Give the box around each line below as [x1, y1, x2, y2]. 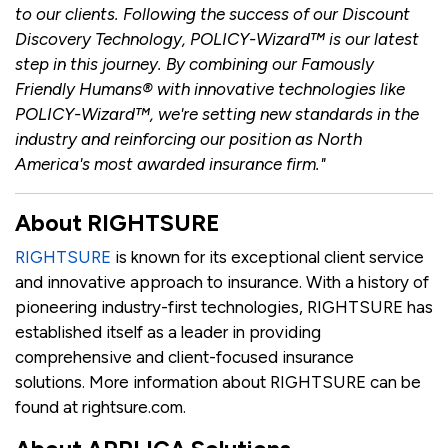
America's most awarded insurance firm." [15, 154, 325, 175]
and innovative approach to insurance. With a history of [15, 272, 429, 293]
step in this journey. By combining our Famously [15, 54, 374, 75]
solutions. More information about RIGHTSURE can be [15, 372, 421, 393]
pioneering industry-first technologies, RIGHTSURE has [15, 297, 433, 318]
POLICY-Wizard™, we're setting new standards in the [15, 104, 419, 125]
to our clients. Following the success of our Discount [15, 4, 410, 25]
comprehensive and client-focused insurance [15, 347, 354, 368]
